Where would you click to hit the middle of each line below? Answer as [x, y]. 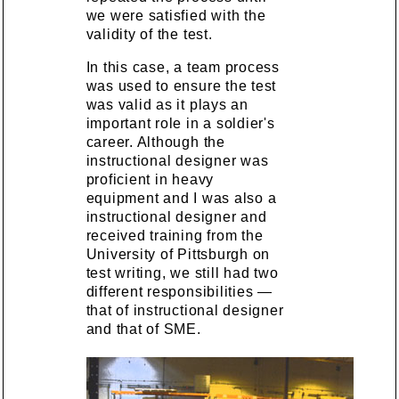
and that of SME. [143, 329]
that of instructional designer [185, 310]
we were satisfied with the [176, 16]
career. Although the [155, 142]
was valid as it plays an [167, 105]
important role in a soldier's [180, 123]
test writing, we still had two [182, 273]
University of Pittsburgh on [178, 254]
